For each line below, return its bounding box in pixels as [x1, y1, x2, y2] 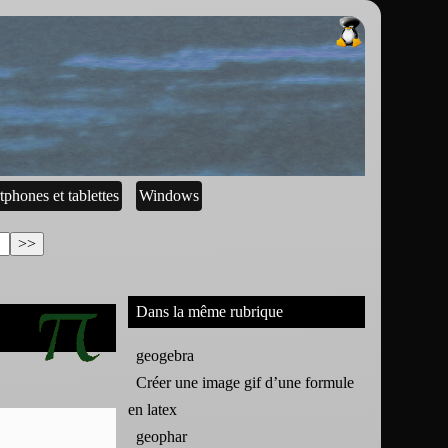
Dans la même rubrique [136, 302, 284, 320]
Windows [139, 187, 200, 204]
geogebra [136, 346, 195, 364]
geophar [136, 427, 188, 445]
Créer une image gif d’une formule [136, 373, 355, 391]
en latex [128, 400, 178, 418]
